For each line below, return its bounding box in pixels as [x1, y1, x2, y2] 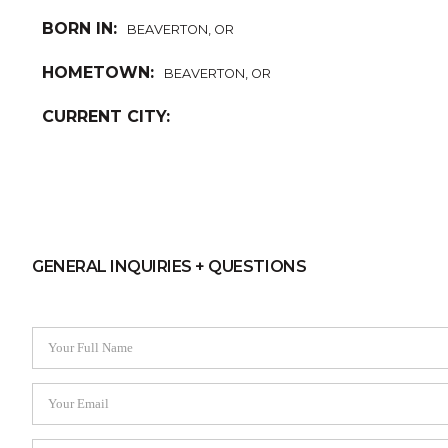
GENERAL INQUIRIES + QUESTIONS [32, 257, 307, 277]
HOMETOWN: [42, 63, 154, 83]
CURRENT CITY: [42, 107, 170, 127]
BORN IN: [42, 19, 117, 39]
